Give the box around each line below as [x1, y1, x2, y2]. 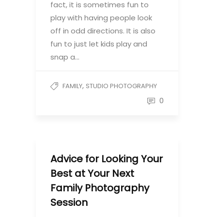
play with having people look [50, 13, 152, 23]
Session [50, 196, 88, 209]
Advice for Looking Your [50, 152, 163, 166]
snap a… [50, 52, 79, 62]
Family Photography [50, 181, 149, 195]
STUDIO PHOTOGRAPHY [86, 81, 157, 91]
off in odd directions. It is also [50, 26, 155, 36]
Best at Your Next [50, 167, 134, 180]
